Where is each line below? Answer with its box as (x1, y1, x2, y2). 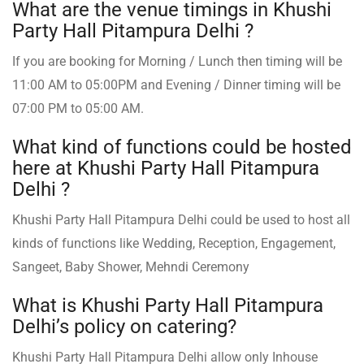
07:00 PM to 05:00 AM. (12, 100, 144, 116)
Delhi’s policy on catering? (12, 314, 236, 338)
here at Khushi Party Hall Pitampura (12, 156, 319, 180)
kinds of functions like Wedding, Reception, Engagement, (12, 235, 336, 251)
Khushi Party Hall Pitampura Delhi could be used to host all (12, 211, 350, 227)
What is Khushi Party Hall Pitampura (12, 293, 323, 317)
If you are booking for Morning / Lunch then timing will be (12, 53, 342, 69)
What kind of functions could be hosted (12, 135, 352, 158)
